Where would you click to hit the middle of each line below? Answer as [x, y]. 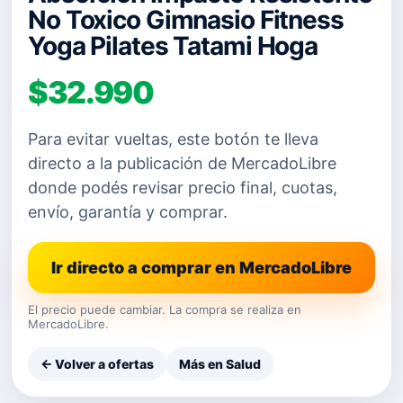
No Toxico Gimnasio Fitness [186, 20]
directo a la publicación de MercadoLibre [182, 163]
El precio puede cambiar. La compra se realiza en [165, 309]
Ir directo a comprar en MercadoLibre [201, 268]
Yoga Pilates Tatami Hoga [173, 46]
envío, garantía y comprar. [128, 212]
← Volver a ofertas [97, 364]
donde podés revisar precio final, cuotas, [183, 188]
